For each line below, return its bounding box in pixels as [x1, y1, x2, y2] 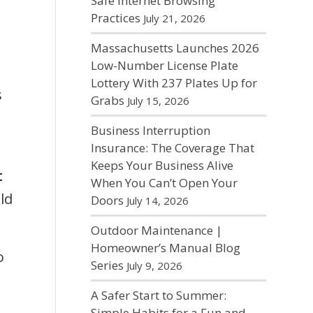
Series [90, 257, 124, 273]
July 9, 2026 [126, 259, 182, 272]
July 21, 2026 [143, 11, 205, 25]
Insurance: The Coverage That [90, 140, 254, 156]
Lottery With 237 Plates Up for [90, 75, 257, 91]
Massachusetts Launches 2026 [90, 40, 259, 56]
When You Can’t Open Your [90, 175, 238, 191]
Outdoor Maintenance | [90, 222, 222, 238]
